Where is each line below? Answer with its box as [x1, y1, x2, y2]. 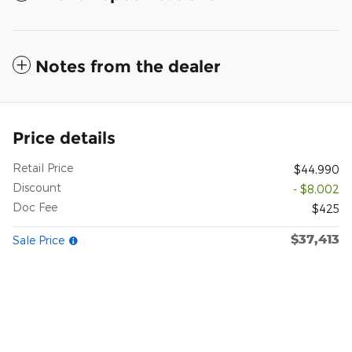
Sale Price [13, 233, 68, 247]
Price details [13, 127, 115, 148]
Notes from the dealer [35, 56, 221, 76]
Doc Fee [13, 200, 57, 214]
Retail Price [13, 160, 73, 174]
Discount [13, 180, 61, 194]
